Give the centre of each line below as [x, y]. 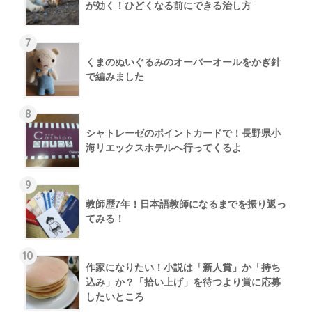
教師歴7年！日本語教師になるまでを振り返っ [186, 204]
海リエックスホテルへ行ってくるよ [163, 147]
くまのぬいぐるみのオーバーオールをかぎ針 [183, 62]
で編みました [115, 76]
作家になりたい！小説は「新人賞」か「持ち [183, 267]
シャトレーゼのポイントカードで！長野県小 [183, 133]
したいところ [115, 296]
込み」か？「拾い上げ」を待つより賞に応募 [183, 282]
